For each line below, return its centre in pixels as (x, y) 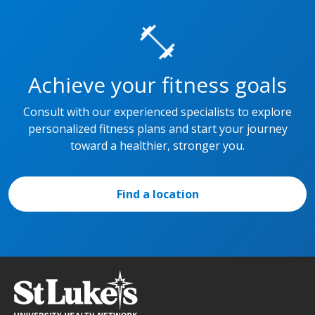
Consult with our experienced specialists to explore (157, 111)
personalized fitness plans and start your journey (157, 128)
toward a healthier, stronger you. (157, 145)
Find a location (157, 194)
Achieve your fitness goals (157, 84)
